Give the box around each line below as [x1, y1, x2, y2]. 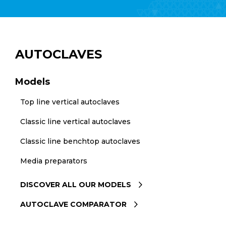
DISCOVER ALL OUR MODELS [20, 180, 131, 189]
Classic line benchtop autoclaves [20, 136, 140, 146]
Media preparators [20, 156, 87, 165]
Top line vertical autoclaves [20, 97, 120, 106]
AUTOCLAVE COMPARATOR [20, 199, 127, 209]
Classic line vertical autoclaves [20, 117, 131, 126]
